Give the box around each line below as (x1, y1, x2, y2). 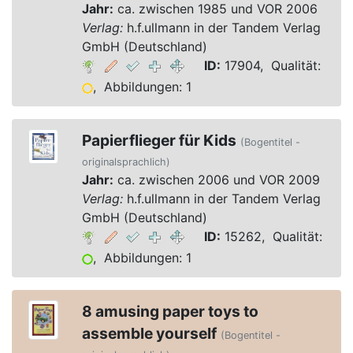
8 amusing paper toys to (81, 302, 258, 321)
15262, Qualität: (220, 229, 322, 244)
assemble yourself (81, 324, 217, 343)
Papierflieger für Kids (81, 131, 236, 150)
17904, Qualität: (220, 58, 321, 73)
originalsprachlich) (81, 156, 170, 168)
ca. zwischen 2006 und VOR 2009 (113, 172, 320, 188)
